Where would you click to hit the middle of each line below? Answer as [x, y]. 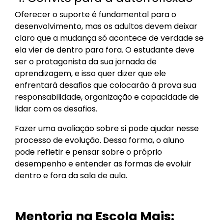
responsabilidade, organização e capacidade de [107, 97]
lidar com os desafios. [56, 109]
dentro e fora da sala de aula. [72, 176]
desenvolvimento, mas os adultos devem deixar [106, 27]
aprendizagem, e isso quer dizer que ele [90, 74]
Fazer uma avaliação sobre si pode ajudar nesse [107, 129]
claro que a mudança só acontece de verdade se [109, 38]
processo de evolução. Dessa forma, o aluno [99, 140]
